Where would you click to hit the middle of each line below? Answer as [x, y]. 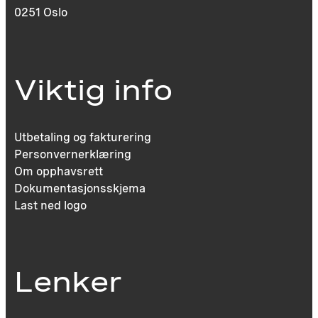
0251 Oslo [41, 12]
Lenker [68, 282]
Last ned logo [51, 205]
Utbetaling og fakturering [83, 137]
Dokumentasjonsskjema [80, 188]
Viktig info [94, 90]
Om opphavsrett [59, 171]
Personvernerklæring [73, 154]
